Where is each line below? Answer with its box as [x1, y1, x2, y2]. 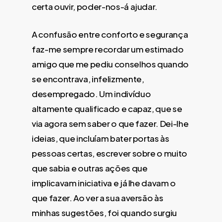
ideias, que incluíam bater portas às [32, 132, 169, 144]
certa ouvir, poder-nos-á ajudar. [32, 1, 158, 12]
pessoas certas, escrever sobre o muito [32, 147, 188, 159]
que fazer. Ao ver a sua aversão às [32, 192, 164, 203]
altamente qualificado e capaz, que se [32, 103, 182, 114]
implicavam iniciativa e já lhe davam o [32, 177, 176, 188]
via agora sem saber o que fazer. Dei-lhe [32, 117, 189, 129]
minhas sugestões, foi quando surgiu [32, 207, 177, 218]
